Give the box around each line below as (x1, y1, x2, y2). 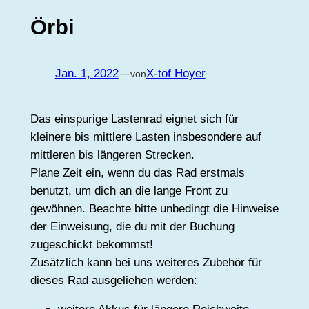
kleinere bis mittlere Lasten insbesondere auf (30, 130, 261, 143)
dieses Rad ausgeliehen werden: (30, 273, 197, 287)
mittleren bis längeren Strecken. (30, 148, 195, 161)
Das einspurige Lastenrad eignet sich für (30, 112, 239, 126)
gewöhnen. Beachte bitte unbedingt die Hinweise (30, 201, 279, 215)
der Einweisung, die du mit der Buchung (30, 219, 235, 233)
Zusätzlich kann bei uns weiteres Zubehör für (30, 255, 262, 269)
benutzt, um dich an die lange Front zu (30, 183, 228, 197)
